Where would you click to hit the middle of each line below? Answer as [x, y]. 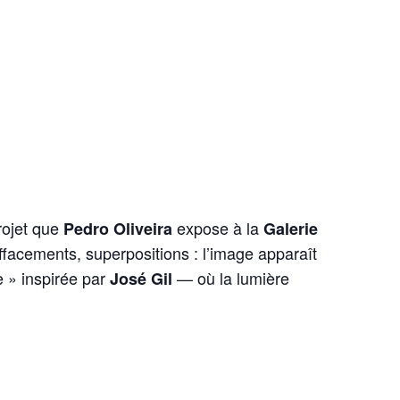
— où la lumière [231, 278]
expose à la [218, 228]
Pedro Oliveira [118, 229]
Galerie [291, 229]
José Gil [142, 279]
